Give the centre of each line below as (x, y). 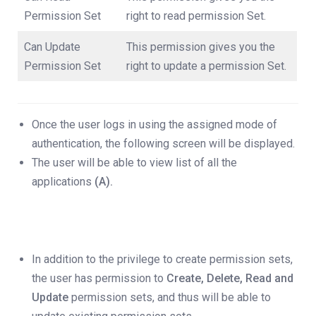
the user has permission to (99, 279)
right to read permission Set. (196, 16)
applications (63, 182)
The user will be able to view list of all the (134, 163)
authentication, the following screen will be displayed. (163, 144)
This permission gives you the (201, 47)
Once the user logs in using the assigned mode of (154, 125)
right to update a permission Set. (206, 66)
